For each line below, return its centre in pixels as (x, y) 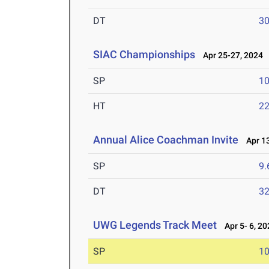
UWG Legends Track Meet (155, 225)
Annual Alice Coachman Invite (166, 140)
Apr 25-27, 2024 (231, 56)
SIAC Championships (144, 55)
